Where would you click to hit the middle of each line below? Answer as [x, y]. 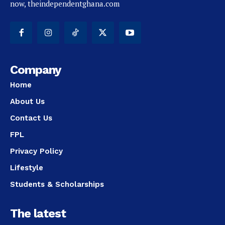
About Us [27, 102]
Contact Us [31, 118]
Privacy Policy [36, 151]
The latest [38, 214]
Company [36, 70]
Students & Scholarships [57, 185]
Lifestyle [27, 168]
